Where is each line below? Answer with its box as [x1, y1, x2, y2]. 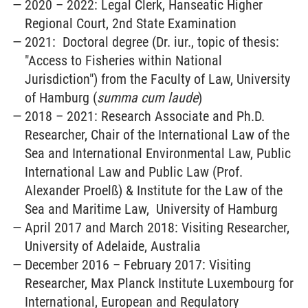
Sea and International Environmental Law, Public [25, 145, 291, 162]
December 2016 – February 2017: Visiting [25, 256, 252, 273]
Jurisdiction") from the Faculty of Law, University [25, 71, 291, 87]
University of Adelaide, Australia [25, 238, 201, 254]
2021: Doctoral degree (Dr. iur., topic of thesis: [25, 34, 280, 50]
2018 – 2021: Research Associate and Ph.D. [25, 108, 265, 124]
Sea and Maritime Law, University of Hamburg [25, 201, 278, 217]
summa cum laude [97, 89, 199, 106]
